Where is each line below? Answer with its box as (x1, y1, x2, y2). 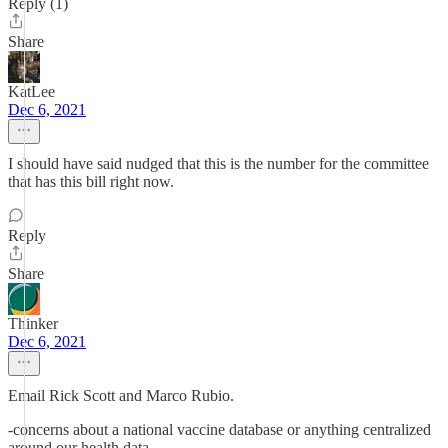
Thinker (8, 315, 58, 332)
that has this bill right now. (8, 173, 174, 190)
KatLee (8, 83, 55, 100)
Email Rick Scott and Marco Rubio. (8, 387, 234, 404)
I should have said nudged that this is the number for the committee (8, 155, 429, 172)
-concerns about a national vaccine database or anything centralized (8, 421, 431, 438)
